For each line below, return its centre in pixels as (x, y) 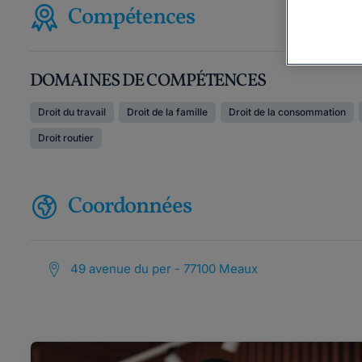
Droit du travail (72, 112)
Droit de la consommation (287, 112)
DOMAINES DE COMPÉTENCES (148, 81)
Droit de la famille (167, 112)
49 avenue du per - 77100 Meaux (164, 269)
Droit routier (66, 138)
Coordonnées (130, 206)
